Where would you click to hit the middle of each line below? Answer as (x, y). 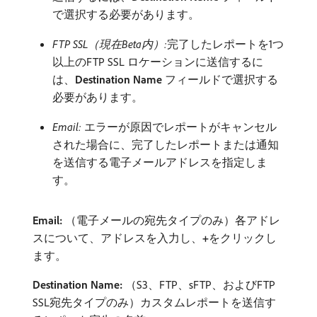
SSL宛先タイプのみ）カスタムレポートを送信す (154, 302)
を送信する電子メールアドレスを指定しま (160, 162)
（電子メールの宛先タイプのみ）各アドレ (171, 220)
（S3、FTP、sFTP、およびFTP (199, 284)
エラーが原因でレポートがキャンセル (179, 127)
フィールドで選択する (220, 79)
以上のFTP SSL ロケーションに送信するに (158, 62)
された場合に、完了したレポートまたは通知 (166, 144)
